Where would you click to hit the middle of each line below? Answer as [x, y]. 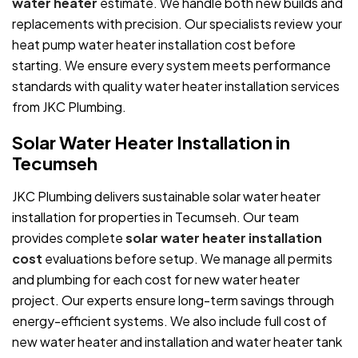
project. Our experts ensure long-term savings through [173, 300]
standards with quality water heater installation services [176, 86]
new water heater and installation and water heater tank [177, 341]
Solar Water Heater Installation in [151, 142]
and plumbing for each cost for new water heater [156, 279]
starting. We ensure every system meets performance [171, 65]
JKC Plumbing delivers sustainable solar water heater [166, 196]
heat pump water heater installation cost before [154, 44]
